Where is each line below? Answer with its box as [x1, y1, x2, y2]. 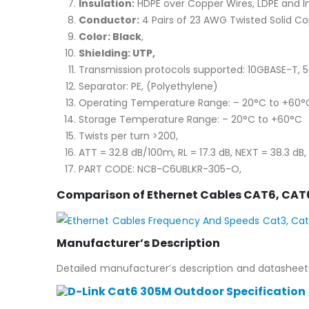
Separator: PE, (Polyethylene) [79, 79, 218, 93]
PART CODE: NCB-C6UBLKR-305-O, [79, 161, 241, 176]
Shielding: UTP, [79, 46, 155, 60]
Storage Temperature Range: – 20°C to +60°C [79, 112, 302, 126]
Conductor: [79, 12, 139, 27]
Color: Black [79, 29, 141, 43]
